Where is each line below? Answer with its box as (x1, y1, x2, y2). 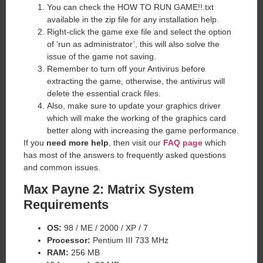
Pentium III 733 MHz (90, 235, 168, 245)
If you (23, 137, 46, 147)
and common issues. (23, 162, 100, 172)
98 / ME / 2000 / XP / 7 (62, 222, 148, 232)
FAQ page (163, 137, 203, 147)
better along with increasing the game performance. (47, 125, 239, 135)
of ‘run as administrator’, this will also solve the (47, 39, 220, 49)
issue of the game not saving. (47, 51, 156, 61)
